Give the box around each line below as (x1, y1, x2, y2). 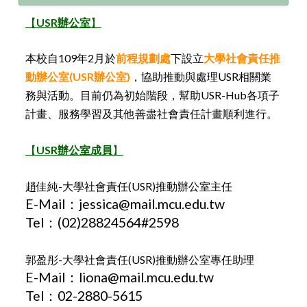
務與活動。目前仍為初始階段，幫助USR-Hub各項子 (25, 88, 280, 102)
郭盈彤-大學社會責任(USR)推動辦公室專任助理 (25, 252, 254, 266)
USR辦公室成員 (36, 143, 112, 157)
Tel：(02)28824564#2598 (25, 214, 179, 230)
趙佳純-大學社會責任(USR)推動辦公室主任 (25, 179, 232, 193)
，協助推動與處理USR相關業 (130, 70, 271, 84)
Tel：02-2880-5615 (25, 287, 143, 304)
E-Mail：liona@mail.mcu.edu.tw (25, 269, 214, 285)
